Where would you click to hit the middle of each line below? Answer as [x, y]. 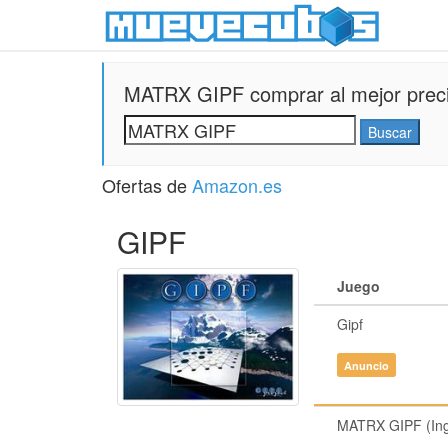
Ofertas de [147, 185]
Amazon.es [237, 185]
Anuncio [366, 365]
